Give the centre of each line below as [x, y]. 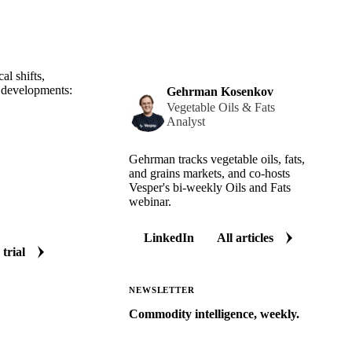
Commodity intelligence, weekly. [214, 313]
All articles [245, 237]
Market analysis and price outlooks [215, 340]
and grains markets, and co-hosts [209, 173]
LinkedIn [169, 237]
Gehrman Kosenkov [220, 91]
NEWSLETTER [162, 290]
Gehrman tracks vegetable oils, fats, [217, 159]
